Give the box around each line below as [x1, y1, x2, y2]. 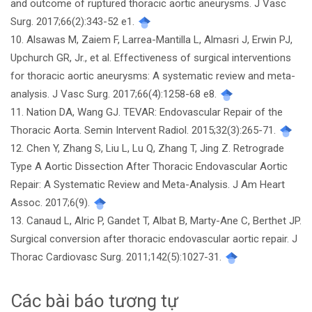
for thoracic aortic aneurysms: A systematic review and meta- [10, 70, 295, 83]
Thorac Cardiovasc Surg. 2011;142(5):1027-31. [10, 251, 224, 264]
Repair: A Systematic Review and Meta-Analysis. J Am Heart [10, 178, 285, 192]
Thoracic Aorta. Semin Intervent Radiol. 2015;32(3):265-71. [10, 124, 279, 137]
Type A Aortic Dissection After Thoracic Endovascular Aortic [10, 160, 288, 173]
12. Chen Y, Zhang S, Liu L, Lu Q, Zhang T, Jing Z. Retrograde [10, 142, 284, 155]
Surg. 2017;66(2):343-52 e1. [10, 15, 137, 29]
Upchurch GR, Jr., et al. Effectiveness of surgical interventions [10, 52, 291, 65]
